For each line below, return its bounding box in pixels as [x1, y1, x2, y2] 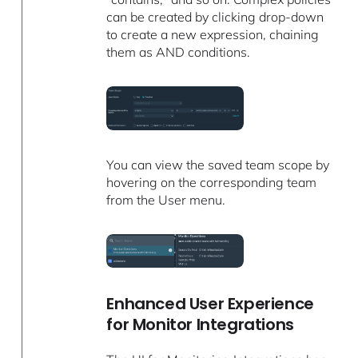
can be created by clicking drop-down [106, 9, 324, 26]
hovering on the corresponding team [106, 174, 317, 191]
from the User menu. [106, 192, 226, 209]
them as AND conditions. [106, 44, 251, 61]
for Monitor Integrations [106, 313, 294, 336]
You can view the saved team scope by [106, 157, 330, 173]
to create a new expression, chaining [106, 26, 320, 43]
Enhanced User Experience [106, 292, 314, 316]
